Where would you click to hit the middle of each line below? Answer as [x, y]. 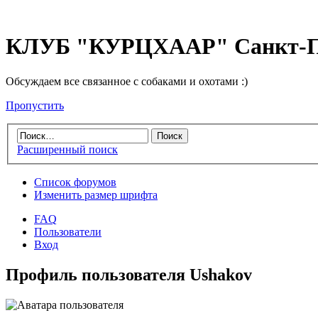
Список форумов [75, 182]
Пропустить [35, 105]
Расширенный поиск [67, 150]
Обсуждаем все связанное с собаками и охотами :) [127, 81]
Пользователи [68, 232]
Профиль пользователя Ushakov [129, 275]
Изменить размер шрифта [96, 195]
